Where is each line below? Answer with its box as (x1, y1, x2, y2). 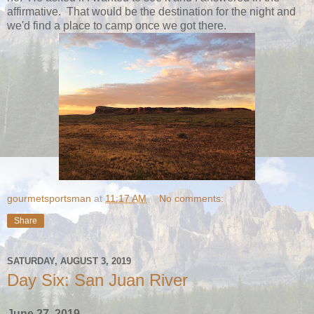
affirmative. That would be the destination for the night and (7, 6, 296, 18)
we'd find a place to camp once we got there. (7, 20, 226, 32)
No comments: (159, 193, 224, 204)
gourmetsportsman (7, 193, 91, 204)
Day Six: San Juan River (7, 271, 188, 289)
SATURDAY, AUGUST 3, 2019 (7, 255, 131, 266)
